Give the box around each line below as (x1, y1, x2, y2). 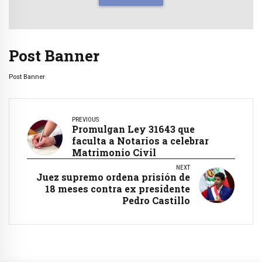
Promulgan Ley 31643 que (72, 123, 195, 136)
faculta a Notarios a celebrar (72, 135, 209, 147)
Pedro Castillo (122, 194, 190, 207)
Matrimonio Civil (72, 146, 156, 159)
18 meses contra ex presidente (45, 182, 190, 195)
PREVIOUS (72, 116, 99, 124)
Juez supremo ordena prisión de (36, 171, 190, 184)
